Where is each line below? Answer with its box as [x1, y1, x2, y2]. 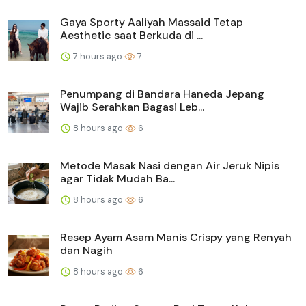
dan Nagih [60, 242, 113, 258]
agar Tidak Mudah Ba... [60, 171, 175, 186]
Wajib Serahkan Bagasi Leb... [60, 99, 204, 114]
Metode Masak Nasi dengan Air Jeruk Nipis [60, 158, 279, 173]
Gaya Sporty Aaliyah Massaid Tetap [60, 14, 243, 29]
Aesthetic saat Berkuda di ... [60, 27, 203, 42]
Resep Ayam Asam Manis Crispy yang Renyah [60, 229, 292, 245]
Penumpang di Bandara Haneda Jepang [60, 86, 264, 101]
